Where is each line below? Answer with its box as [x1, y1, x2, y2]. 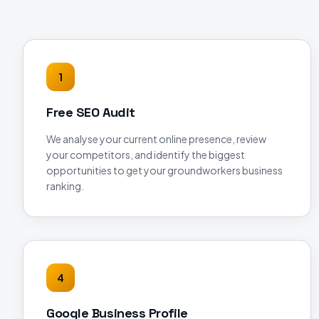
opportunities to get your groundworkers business [46, 164, 283, 177]
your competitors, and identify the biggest [46, 148, 245, 161]
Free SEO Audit [46, 104, 135, 120]
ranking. [46, 179, 84, 192]
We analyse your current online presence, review [46, 132, 266, 145]
